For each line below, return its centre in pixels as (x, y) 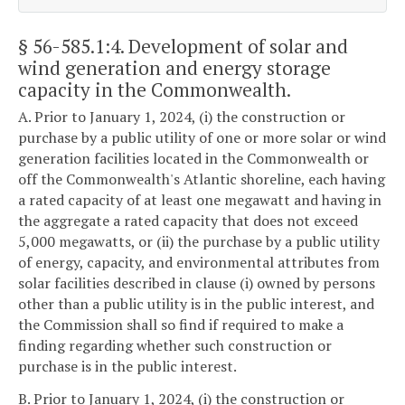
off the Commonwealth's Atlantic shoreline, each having (202, 179)
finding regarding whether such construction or (175, 346)
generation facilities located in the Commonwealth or (193, 159)
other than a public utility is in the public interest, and (196, 304)
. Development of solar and (234, 46)
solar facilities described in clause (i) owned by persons (197, 283)
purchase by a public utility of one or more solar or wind (202, 138)
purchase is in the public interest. (127, 367)
